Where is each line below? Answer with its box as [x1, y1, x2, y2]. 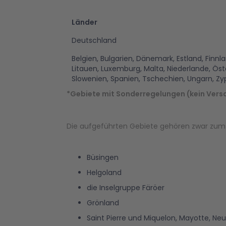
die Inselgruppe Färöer [87, 183, 164, 193]
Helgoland [87, 167, 122, 178]
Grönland [87, 198, 119, 208]
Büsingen [87, 152, 119, 162]
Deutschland [72, 35, 117, 45]
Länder [72, 17, 97, 27]
